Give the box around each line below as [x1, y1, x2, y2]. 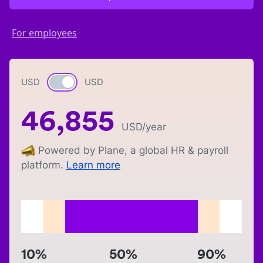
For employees [12, 26, 77, 39]
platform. [21, 159, 63, 171]
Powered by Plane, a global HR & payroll [38, 144, 228, 156]
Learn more [66, 159, 120, 171]
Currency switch [50, 76, 122, 89]
